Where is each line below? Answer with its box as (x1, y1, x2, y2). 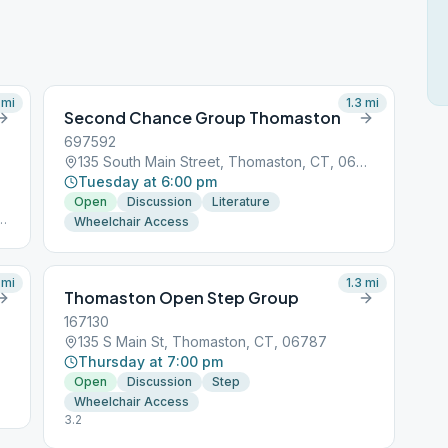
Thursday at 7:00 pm (78, 353, 224, 370)
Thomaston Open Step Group (64, 287, 300, 308)
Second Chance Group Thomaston (64, 107, 342, 128)
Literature (212, 194, 271, 209)
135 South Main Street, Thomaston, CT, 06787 (356, 153, 368, 170)
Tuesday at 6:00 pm (78, 173, 218, 190)
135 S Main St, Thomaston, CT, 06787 (78, 333, 328, 350)
